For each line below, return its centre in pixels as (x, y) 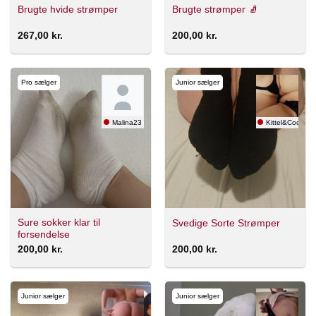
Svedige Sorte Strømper (226, 223)
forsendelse (43, 235)
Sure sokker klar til (59, 223)
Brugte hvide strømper (67, 9)
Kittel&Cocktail (290, 122)
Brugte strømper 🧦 (215, 9)
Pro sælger (38, 82)
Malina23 (127, 122)
